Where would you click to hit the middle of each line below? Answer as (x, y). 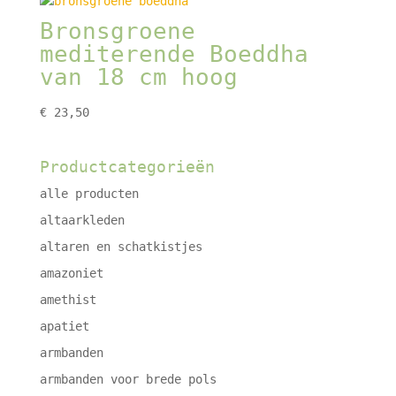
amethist (68, 300)
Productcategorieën (127, 167)
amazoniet (71, 274)
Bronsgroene (117, 30)
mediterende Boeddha (174, 53)
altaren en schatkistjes (121, 247)
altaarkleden (82, 221)
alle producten (89, 194)
